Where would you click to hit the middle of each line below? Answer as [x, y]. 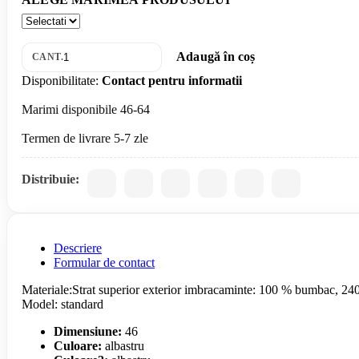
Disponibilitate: [62, 81]
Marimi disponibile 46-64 [86, 110]
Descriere [78, 248]
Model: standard [63, 305]
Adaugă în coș [216, 57]
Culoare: [78, 346]
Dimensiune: [88, 332]
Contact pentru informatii [172, 81]
